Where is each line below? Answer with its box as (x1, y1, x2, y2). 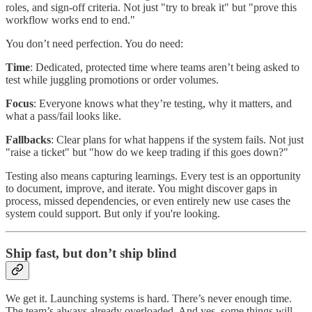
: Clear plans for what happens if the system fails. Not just (51, 133, 304, 146)
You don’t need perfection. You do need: (6, 37, 183, 49)
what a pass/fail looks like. (6, 109, 121, 122)
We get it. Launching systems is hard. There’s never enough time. (6, 292, 292, 305)
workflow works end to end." (6, 13, 135, 26)
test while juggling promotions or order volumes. (6, 73, 219, 86)
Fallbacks (6, 133, 51, 146)
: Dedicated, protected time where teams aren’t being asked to (30, 61, 299, 73)
